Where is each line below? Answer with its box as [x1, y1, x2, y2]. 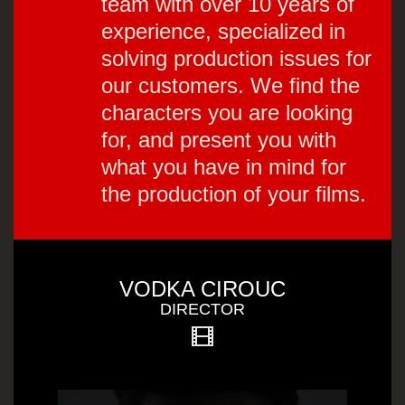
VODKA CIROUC [119, 277, 286, 301]
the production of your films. [101, 181, 366, 206]
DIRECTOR [160, 300, 245, 318]
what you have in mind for [101, 154, 346, 179]
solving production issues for [101, 45, 372, 71]
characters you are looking [101, 99, 353, 125]
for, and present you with [101, 127, 336, 152]
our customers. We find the [101, 72, 360, 98]
